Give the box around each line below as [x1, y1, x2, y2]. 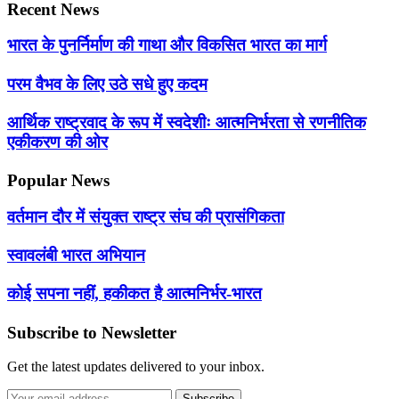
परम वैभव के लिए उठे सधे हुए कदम [7, 74, 208, 94]
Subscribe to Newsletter [7, 322, 176, 342]
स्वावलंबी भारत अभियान [7, 246, 145, 265]
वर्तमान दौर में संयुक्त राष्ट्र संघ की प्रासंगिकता [7, 207, 284, 226]
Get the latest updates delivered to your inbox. [7, 359, 265, 375]
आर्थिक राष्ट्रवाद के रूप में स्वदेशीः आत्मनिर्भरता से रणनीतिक [7, 112, 366, 132]
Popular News [7, 171, 110, 191]
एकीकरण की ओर [7, 132, 108, 151]
